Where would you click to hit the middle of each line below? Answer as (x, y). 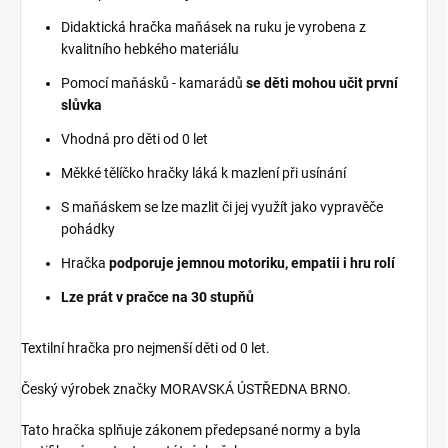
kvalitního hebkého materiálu (150, 49)
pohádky (88, 229)
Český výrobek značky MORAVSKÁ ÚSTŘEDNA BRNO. (186, 389)
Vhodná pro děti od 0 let (134, 139)
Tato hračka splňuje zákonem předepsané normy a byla (191, 430)
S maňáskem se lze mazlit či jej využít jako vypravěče (222, 207)
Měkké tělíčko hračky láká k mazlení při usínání (203, 173)
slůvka (81, 105)
